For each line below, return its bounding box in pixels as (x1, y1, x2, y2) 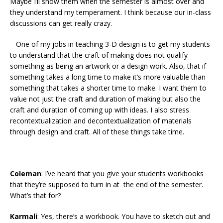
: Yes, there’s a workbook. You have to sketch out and (37, 212, 210, 222)
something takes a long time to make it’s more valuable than (10, 72, 206, 82)
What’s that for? (10, 191, 63, 201)
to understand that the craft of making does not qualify (10, 50, 188, 60)
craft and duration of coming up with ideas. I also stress (10, 105, 189, 115)
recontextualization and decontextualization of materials (10, 116, 192, 126)
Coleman (10, 169, 41, 179)
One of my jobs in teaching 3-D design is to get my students (10, 39, 210, 49)
